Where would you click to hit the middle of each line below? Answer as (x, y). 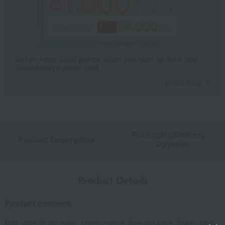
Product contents (38, 203)
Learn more (184, 82)
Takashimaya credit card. (58, 68)
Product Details (113, 182)
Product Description (56, 140)
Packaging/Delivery (169, 135)
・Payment (169, 145)
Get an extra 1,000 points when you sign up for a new (107, 59)
